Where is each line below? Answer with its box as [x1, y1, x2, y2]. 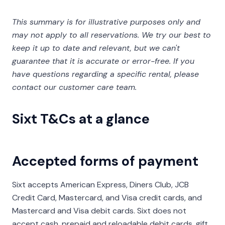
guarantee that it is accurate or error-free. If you [12, 56, 194, 66]
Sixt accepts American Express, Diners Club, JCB [12, 179, 189, 190]
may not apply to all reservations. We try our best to [12, 30, 211, 40]
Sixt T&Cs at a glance [12, 110, 150, 128]
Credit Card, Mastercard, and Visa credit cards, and [12, 192, 202, 203]
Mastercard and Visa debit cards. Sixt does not [12, 205, 186, 216]
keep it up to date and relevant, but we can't [12, 43, 180, 53]
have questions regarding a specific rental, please [12, 69, 199, 79]
